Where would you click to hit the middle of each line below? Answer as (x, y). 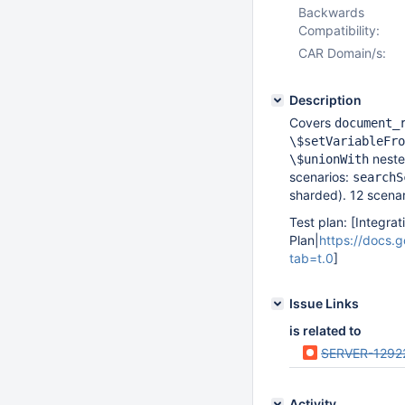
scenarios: (321, 177)
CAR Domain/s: (342, 53)
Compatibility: (339, 30)
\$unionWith (329, 159)
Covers (312, 122)
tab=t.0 (311, 258)
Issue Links (324, 303)
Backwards (331, 12)
